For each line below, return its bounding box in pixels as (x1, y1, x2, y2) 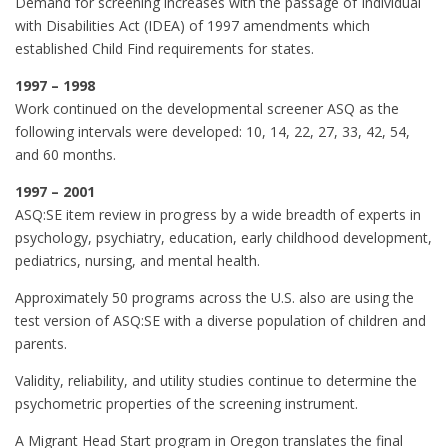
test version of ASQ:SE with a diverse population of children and (15, 310, 426, 330)
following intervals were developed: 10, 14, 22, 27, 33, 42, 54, (15, 121, 410, 141)
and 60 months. (15, 144, 116, 164)
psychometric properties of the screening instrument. (15, 393, 358, 413)
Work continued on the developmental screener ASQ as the (15, 98, 399, 118)
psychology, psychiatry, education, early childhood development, (15, 227, 432, 247)
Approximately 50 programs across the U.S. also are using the (15, 287, 414, 307)
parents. (15, 333, 67, 353)
